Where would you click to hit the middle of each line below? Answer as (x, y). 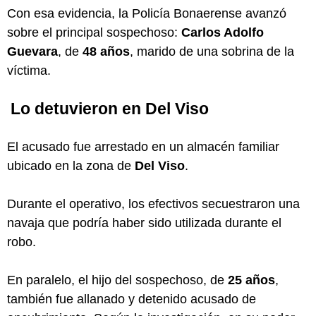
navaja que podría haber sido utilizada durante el (144, 223)
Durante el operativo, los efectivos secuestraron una (153, 203)
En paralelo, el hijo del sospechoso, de (117, 280)
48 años (106, 51)
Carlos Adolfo (223, 32)
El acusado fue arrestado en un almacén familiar (143, 146)
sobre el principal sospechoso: (94, 32)
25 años (251, 280)
